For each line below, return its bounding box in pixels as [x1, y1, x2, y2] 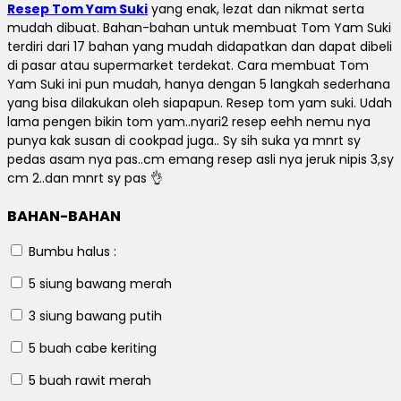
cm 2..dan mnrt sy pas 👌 [7, 168, 163, 187]
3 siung [29, 307, 73, 326]
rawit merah [72, 371, 151, 390]
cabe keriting [72, 339, 157, 358]
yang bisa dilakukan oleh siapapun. [7, 93, 226, 112]
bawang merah [73, 275, 172, 294]
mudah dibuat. [7, 18, 103, 37]
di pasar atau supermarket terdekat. [7, 55, 237, 74]
